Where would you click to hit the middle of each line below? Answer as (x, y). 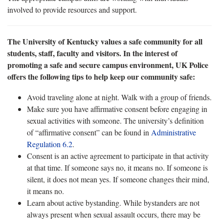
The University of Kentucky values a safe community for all (105, 41)
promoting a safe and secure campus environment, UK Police (108, 65)
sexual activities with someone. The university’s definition (115, 120)
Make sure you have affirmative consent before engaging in (117, 109)
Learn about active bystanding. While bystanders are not (113, 203)
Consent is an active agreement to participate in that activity (118, 156)
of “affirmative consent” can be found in (89, 132)
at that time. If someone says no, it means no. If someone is (117, 167)
